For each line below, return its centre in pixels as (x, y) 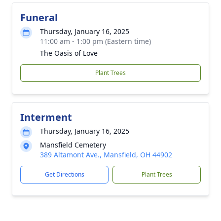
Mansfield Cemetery (73, 145)
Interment (46, 117)
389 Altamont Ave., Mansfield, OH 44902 (106, 155)
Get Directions (64, 174)
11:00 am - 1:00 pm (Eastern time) (95, 41)
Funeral (39, 18)
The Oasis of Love (69, 53)
